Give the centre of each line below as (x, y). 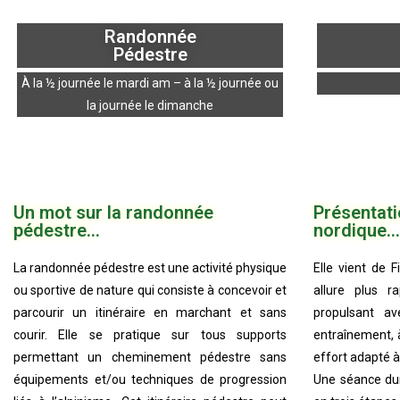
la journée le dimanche (150, 106)
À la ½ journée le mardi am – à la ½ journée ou (150, 83)
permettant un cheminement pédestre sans (150, 357)
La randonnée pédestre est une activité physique (150, 267)
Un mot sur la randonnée (113, 212)
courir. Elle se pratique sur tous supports (150, 334)
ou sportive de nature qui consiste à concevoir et (150, 290)
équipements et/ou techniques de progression (150, 379)
